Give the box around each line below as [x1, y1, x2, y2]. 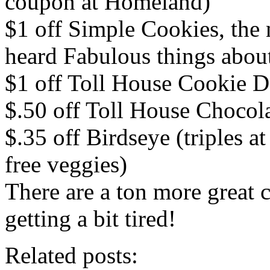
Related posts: [5, 242, 138, 268]
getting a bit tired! [5, 205, 176, 231]
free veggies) [5, 151, 127, 177]
